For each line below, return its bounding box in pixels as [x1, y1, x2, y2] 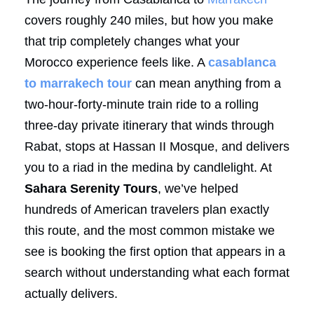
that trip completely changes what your [25, 34, 240, 48]
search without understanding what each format [25, 265, 289, 280]
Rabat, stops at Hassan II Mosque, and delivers [25, 139, 289, 153]
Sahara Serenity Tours [25, 181, 158, 196]
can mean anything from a [132, 76, 281, 90]
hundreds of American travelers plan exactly [25, 202, 269, 217]
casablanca [208, 55, 276, 69]
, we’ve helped [158, 181, 238, 196]
